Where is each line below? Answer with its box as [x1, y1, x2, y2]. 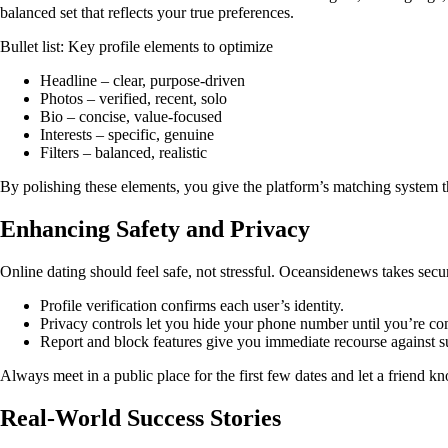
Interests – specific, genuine [40, 126, 214, 144]
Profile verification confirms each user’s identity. [40, 297, 344, 315]
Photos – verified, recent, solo [40, 90, 227, 108]
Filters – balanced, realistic [40, 144, 207, 162]
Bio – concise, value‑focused [40, 108, 222, 126]
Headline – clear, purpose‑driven [40, 72, 245, 90]
